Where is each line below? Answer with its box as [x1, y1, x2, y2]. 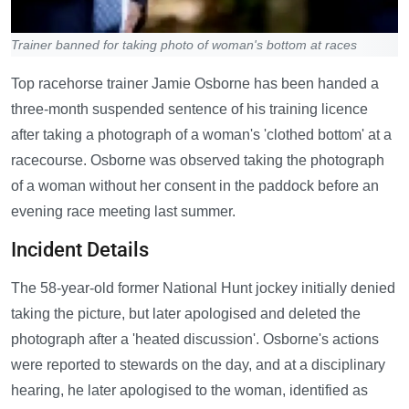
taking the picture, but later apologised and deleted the [11, 306, 361, 322]
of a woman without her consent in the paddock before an [11, 178, 379, 194]
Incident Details [11, 238, 149, 262]
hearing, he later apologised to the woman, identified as [11, 383, 368, 399]
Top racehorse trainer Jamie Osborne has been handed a [11, 76, 379, 92]
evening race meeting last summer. [11, 204, 236, 220]
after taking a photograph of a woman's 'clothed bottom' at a [11, 127, 392, 143]
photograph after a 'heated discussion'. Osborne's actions [11, 331, 379, 348]
